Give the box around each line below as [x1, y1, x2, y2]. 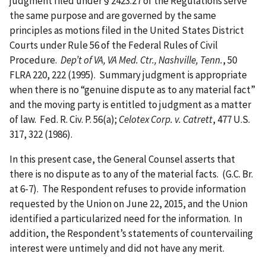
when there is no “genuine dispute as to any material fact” [9, 83, 255, 97]
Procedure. [9, 53, 61, 67]
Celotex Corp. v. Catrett [119, 113, 213, 126]
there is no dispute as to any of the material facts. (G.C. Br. [9, 167, 253, 180]
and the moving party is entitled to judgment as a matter [9, 98, 251, 112]
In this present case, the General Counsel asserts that [9, 153, 235, 166]
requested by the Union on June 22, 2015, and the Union [9, 197, 248, 210]
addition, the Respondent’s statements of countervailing [9, 227, 253, 240]
